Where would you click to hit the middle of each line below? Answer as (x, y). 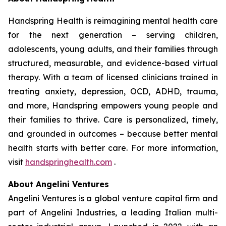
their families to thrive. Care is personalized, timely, (113, 120)
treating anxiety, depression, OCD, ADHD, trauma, (113, 91)
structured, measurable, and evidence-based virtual (113, 63)
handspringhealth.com (69, 162)
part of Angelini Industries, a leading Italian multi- (113, 212)
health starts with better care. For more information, (113, 148)
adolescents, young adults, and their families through (113, 49)
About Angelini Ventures (59, 184)
